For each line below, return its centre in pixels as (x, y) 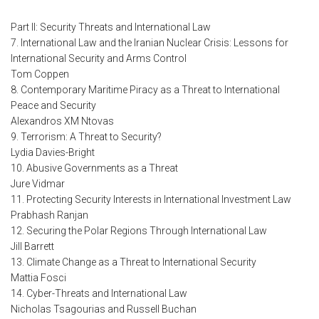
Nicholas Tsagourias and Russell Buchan (104, 309)
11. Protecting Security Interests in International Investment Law (151, 200)
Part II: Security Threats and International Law (111, 27)
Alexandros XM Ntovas (62, 121)
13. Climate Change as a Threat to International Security (134, 262)
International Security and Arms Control (99, 59)
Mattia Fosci (38, 278)
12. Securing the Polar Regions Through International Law (139, 231)
